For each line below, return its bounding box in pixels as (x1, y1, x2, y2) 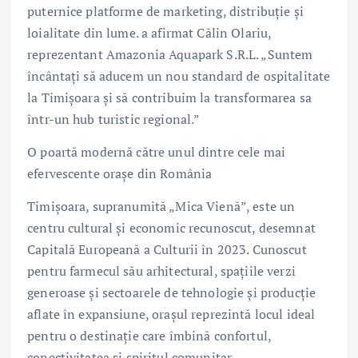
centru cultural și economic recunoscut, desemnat (27, 218, 316, 237)
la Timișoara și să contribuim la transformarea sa (27, 88, 312, 106)
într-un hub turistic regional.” (27, 109, 201, 128)
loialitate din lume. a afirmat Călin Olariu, (27, 23, 272, 42)
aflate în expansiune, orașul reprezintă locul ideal (27, 304, 316, 323)
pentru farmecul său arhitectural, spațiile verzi (27, 261, 296, 280)
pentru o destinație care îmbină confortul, (27, 326, 271, 344)
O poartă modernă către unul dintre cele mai (27, 142, 286, 161)
